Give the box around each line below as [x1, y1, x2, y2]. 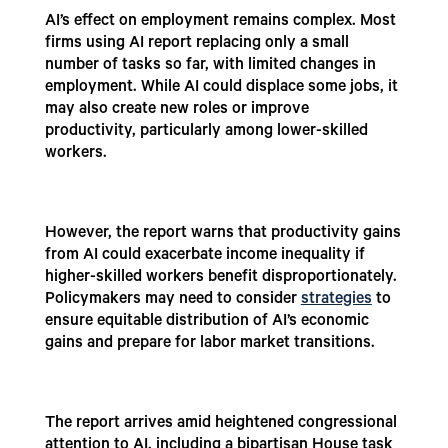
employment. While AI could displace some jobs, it [44, 79, 398, 98]
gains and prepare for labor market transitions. [44, 335, 375, 354]
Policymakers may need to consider [44, 291, 301, 310]
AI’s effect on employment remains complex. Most [44, 13, 396, 32]
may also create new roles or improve [44, 101, 309, 120]
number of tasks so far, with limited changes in [44, 57, 376, 76]
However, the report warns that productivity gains [44, 225, 401, 244]
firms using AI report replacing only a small [44, 35, 349, 54]
